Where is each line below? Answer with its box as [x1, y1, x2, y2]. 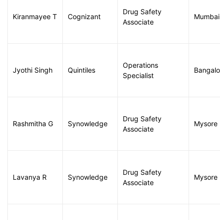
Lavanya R [13, 173, 47, 181]
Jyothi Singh [13, 66, 53, 74]
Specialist [123, 71, 154, 80]
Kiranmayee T [13, 12, 57, 21]
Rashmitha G [13, 119, 53, 128]
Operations [123, 61, 158, 69]
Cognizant [68, 12, 101, 21]
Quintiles [68, 66, 95, 74]
